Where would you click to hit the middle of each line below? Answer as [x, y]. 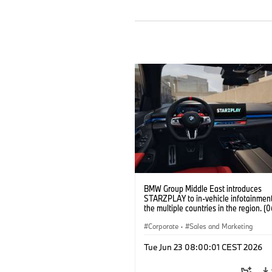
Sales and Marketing [221, 226]
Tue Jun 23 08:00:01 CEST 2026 [203, 247]
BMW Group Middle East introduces [203, 188]
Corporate [163, 226]
